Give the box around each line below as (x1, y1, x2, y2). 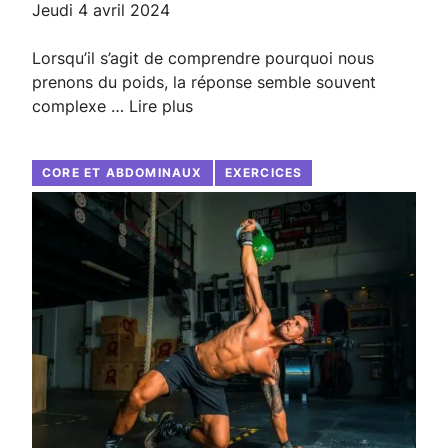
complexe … (32, 95, 129, 116)
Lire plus (129, 95, 193, 116)
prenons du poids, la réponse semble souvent (32, 71, 376, 92)
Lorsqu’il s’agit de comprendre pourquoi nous (32, 47, 374, 68)
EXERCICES (224, 164, 303, 180)
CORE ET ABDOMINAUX (42, 164, 203, 180)
